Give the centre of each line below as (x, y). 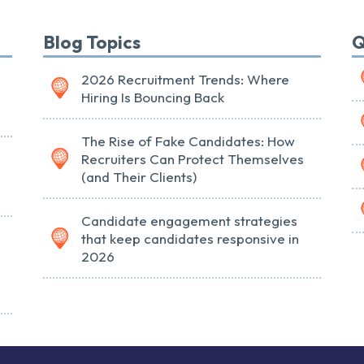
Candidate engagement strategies (189, 221)
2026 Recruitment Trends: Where (185, 80)
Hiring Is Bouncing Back (152, 97)
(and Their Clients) (139, 177)
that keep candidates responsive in (190, 239)
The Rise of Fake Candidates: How (188, 141)
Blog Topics (91, 43)
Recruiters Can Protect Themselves (192, 159)
